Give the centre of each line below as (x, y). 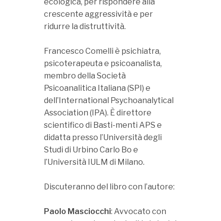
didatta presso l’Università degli (103, 137)
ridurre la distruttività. (85, 26)
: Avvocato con (139, 211)
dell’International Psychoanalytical (109, 100)
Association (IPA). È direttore (98, 113)
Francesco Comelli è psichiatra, (102, 51)
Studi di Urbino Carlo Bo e (91, 150)
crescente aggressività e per (98, 14)
